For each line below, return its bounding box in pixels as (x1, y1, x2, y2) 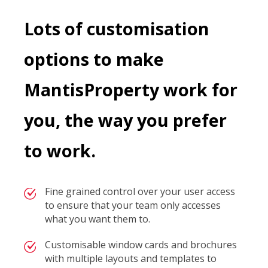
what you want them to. (44, 212, 150, 226)
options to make (23, 47, 164, 71)
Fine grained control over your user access (44, 185, 235, 198)
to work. (23, 139, 96, 162)
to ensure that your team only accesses (44, 199, 221, 212)
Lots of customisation (23, 17, 209, 40)
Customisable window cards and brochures (44, 238, 237, 251)
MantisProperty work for (23, 78, 237, 101)
